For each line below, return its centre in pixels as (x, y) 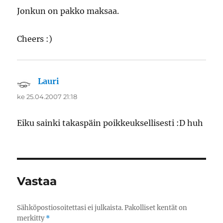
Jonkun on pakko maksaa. (68, 11)
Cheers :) (35, 39)
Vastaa (37, 181)
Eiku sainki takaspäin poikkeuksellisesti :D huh (110, 123)
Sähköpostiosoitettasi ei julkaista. (70, 208)
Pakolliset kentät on (156, 208)
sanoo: (73, 81)
